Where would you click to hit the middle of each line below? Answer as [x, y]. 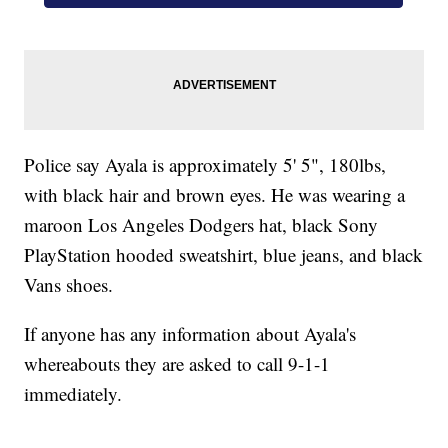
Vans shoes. [69, 285]
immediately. [73, 394]
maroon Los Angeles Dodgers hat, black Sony [201, 225]
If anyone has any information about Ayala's [190, 334]
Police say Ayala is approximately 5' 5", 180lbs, [205, 165]
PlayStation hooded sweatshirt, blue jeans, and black [224, 255]
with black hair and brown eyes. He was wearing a [215, 195]
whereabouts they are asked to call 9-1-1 [177, 364]
